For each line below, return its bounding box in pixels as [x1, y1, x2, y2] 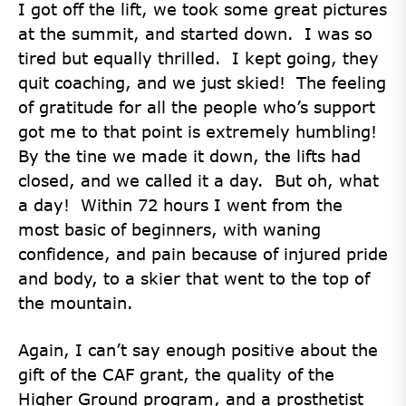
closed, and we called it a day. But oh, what [18, 170, 379, 190]
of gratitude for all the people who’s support [18, 97, 375, 117]
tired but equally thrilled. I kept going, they [18, 48, 379, 68]
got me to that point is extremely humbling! [18, 121, 388, 141]
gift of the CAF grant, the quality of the [18, 364, 334, 384]
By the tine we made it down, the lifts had [18, 146, 361, 166]
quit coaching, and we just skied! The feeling [18, 72, 386, 92]
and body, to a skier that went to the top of [18, 268, 370, 288]
